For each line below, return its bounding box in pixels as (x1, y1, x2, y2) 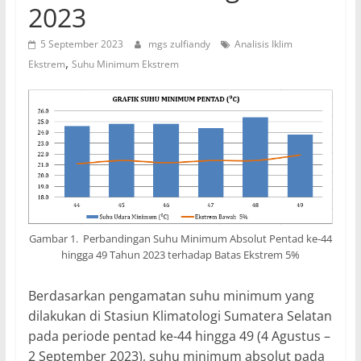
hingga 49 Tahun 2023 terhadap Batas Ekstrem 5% (60, 247, 300, 262)
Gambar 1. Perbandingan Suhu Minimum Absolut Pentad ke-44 (28, 230, 332, 246)
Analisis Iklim (234, 37, 293, 52)
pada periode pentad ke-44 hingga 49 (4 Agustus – (27, 326, 330, 345)
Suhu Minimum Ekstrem (71, 57, 179, 72)
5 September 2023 (39, 37, 123, 52)
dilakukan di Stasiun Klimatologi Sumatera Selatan (27, 306, 332, 325)
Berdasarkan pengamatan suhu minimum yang (27, 286, 314, 305)
